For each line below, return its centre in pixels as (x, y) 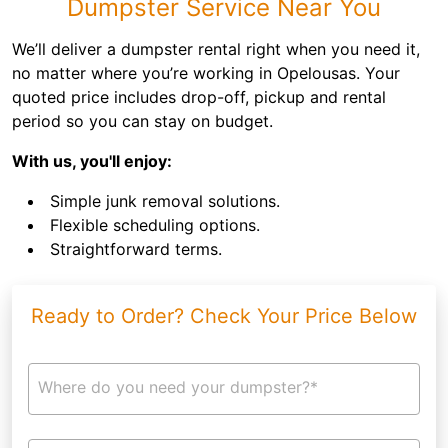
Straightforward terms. (136, 249)
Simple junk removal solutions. (165, 201)
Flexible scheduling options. (155, 225)
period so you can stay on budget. (142, 121)
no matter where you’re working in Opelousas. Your (206, 73)
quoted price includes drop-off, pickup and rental (199, 97)
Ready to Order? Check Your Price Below (224, 316)
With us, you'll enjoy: (92, 161)
